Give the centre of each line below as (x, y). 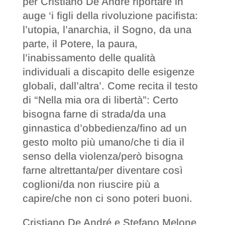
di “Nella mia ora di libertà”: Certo (100, 100)
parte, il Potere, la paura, (80, 43)
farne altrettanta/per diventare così (102, 170)
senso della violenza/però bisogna (102, 156)
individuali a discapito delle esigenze (108, 72)
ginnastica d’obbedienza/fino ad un (104, 128)
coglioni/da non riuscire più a (91, 184)
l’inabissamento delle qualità (89, 58)
